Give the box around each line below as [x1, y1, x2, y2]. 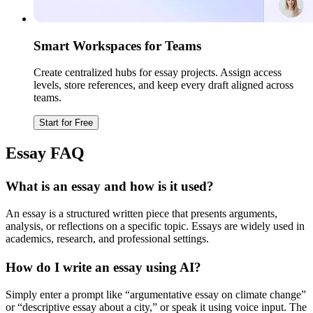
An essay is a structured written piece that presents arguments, [6, 207, 277, 219]
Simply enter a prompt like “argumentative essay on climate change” [6, 289, 306, 301]
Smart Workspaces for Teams [34, 38, 201, 53]
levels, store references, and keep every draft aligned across [34, 79, 293, 92]
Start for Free [39, 117, 93, 129]
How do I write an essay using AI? [6, 260, 201, 275]
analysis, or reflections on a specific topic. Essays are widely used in [6, 219, 305, 232]
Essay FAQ [6, 144, 85, 163]
